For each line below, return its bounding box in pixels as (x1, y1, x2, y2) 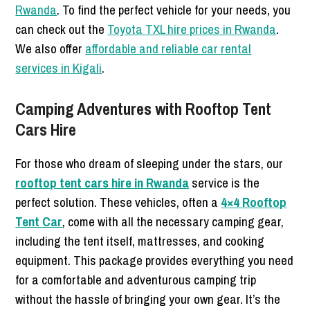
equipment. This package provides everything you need (15, 250, 294, 269)
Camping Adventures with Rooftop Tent (15, 97, 272, 120)
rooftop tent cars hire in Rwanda (15, 173, 190, 192)
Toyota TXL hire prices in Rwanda (107, 19, 277, 38)
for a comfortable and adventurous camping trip (15, 270, 257, 289)
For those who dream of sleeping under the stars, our (15, 154, 284, 172)
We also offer (15, 39, 86, 57)
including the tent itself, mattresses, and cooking (15, 231, 265, 250)
